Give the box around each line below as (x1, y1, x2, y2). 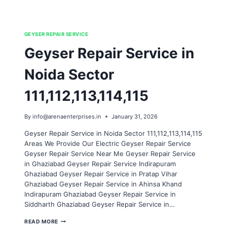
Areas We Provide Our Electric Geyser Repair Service (24, 139, 191, 147)
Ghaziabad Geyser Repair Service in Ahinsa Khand (24, 179, 182, 188)
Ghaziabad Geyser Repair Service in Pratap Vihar (24, 169, 177, 178)
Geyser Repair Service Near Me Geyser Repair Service (24, 149, 196, 158)
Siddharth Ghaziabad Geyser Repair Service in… (24, 200, 175, 208)
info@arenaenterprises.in (32, 112, 102, 120)
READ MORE (24, 218, 58, 225)
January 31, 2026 (111, 112, 158, 120)
